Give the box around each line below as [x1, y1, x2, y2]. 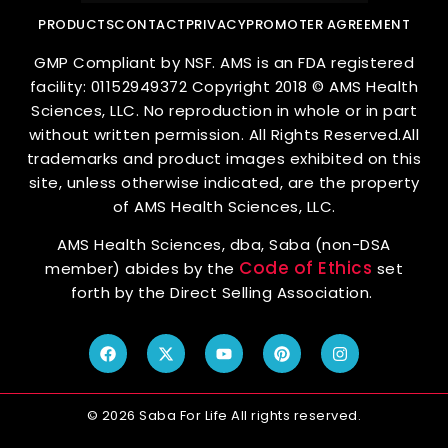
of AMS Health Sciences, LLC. [112, 195, 336, 217]
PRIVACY [185, 14, 246, 34]
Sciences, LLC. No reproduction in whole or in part [31, 99, 417, 121]
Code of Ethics [239, 256, 377, 281]
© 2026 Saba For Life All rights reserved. [86, 405, 362, 425]
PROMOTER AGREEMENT [246, 14, 410, 34]
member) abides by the [45, 258, 239, 280]
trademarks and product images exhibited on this [26, 147, 422, 169]
